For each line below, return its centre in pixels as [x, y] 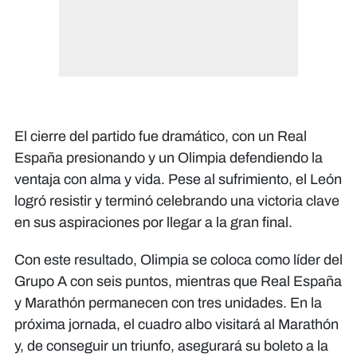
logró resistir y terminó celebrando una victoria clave [177, 201]
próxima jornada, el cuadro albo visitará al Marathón [177, 325]
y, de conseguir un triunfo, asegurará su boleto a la [171, 346]
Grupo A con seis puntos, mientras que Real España [178, 282]
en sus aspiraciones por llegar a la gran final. [153, 223]
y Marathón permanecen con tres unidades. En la [168, 303]
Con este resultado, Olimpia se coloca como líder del [178, 260]
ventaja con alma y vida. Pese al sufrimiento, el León [178, 180]
